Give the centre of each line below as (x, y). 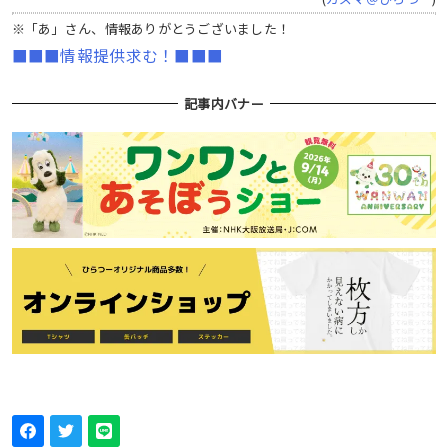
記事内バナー (224, 103)
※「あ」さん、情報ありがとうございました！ (151, 29)
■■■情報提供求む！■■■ (117, 55)
